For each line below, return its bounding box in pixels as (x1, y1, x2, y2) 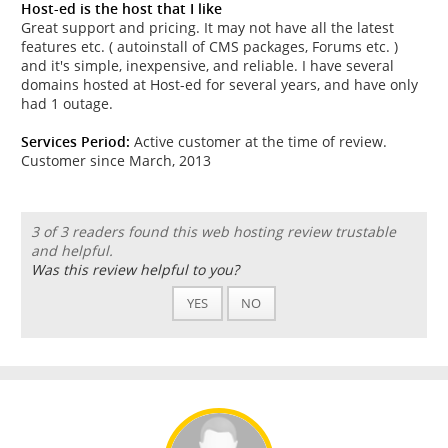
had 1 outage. (21, 94, 113, 114)
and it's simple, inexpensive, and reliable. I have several (21, 56, 394, 76)
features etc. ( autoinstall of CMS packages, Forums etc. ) (21, 37, 398, 57)
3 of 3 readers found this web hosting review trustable (30, 222, 396, 242)
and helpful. (30, 241, 113, 261)
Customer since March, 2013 (21, 151, 211, 171)
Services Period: (21, 132, 130, 152)
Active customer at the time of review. (130, 132, 387, 152)
